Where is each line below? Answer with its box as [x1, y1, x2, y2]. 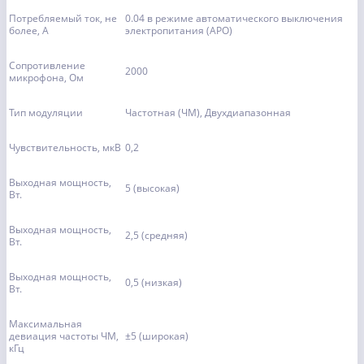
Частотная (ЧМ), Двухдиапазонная [125, 106, 291, 120]
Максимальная [9, 317, 82, 331]
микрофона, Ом [9, 71, 84, 85]
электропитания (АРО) [125, 24, 232, 38]
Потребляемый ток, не [9, 11, 117, 26]
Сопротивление [9, 58, 85, 73]
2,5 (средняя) [125, 228, 188, 243]
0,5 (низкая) [125, 275, 182, 290]
